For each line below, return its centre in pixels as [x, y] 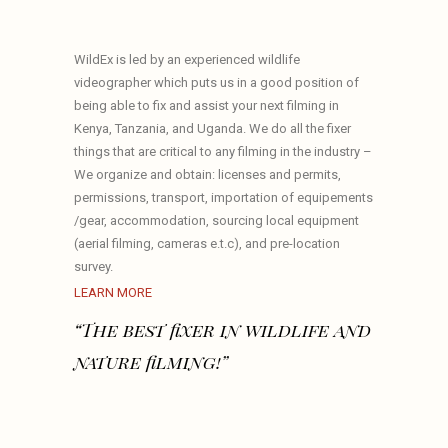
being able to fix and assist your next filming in [206, 105]
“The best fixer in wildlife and [222, 329]
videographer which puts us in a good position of [216, 82]
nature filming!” [151, 361]
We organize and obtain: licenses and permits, [207, 174]
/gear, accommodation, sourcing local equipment [216, 220]
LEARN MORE [113, 292]
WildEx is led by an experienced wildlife [187, 59]
